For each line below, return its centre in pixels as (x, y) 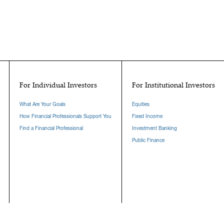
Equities (141, 104)
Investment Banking (154, 128)
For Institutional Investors (173, 85)
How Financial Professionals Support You (65, 116)
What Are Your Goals (42, 104)
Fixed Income (147, 116)
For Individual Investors (58, 85)
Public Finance (148, 140)
